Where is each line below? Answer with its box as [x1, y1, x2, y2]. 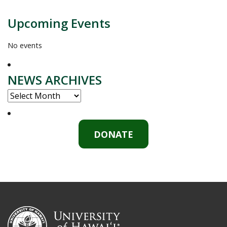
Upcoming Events [8, 14, 110, 31]
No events [8, 40, 42, 50]
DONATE [94, 128, 133, 140]
